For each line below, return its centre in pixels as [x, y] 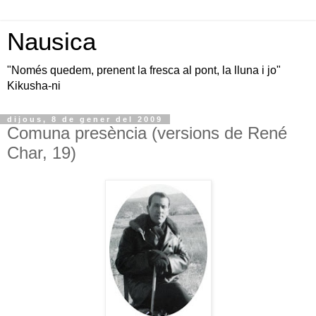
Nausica [51, 42]
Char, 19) [42, 153]
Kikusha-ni [34, 86]
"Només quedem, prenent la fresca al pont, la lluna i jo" [144, 70]
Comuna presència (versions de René [147, 133]
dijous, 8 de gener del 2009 [85, 119]
